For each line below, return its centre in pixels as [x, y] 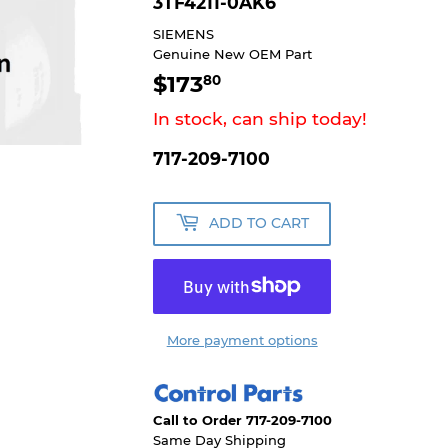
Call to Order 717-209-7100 [243, 419]
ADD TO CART [259, 223]
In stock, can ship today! [260, 118]
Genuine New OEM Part [233, 53]
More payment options [242, 339]
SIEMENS [184, 33]
